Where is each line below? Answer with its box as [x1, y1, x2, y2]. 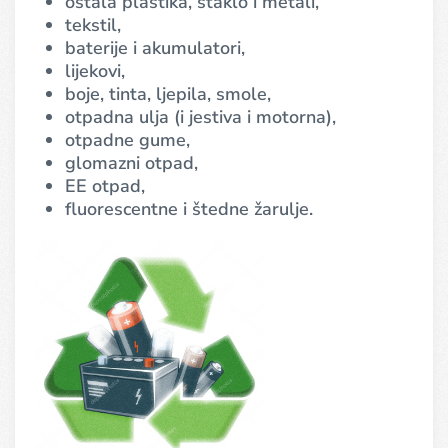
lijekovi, [65, 59, 125, 83]
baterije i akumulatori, [65, 36, 245, 60]
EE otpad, [65, 174, 145, 198]
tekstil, [65, 13, 121, 37]
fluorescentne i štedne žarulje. [65, 197, 313, 221]
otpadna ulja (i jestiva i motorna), [65, 105, 336, 129]
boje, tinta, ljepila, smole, [65, 82, 271, 106]
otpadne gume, [65, 128, 190, 152]
